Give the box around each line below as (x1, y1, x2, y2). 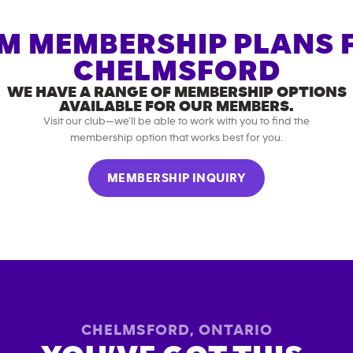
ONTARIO (198, 322, 273, 338)
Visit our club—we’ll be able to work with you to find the (43, 116, 310, 127)
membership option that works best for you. (70, 132, 283, 143)
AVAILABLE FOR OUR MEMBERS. (59, 98, 294, 114)
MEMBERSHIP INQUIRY (106, 172, 247, 184)
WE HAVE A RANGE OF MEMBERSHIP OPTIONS (6, 84, 347, 100)
